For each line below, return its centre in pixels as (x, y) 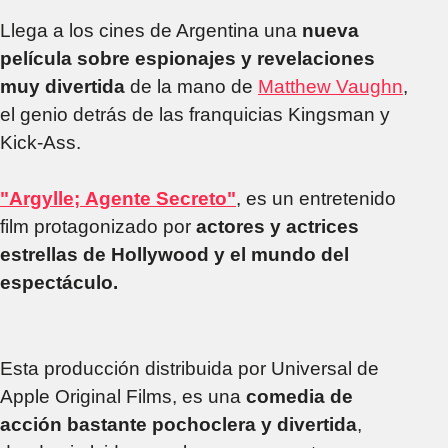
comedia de (299, 396)
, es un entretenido (316, 198)
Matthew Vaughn (330, 86)
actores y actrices (275, 226)
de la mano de (191, 86)
